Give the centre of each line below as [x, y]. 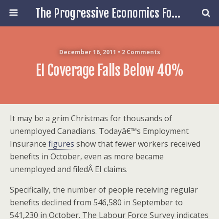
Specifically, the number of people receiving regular [104, 190]
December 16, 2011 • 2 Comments [109, 52]
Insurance [29, 144]
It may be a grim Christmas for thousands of [91, 118]
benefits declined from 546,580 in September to [96, 202]
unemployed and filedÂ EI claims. [69, 169]
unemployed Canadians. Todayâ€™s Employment [99, 131]
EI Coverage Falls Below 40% [109, 70]
